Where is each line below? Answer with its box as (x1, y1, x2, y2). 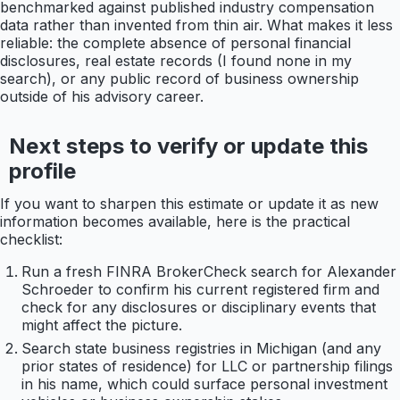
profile (8, 158, 76, 185)
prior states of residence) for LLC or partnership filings (21, 357, 393, 376)
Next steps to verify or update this (8, 133, 368, 160)
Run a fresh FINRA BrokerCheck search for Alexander (21, 262, 396, 281)
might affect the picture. (21, 316, 182, 335)
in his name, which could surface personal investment (21, 375, 387, 394)
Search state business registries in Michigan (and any (21, 339, 381, 358)
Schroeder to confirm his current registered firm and (21, 280, 379, 299)
